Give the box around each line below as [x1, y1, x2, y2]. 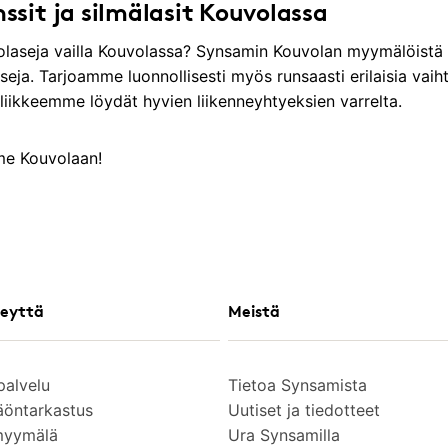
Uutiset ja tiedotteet [228, 400, 380, 420]
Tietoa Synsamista [228, 375, 367, 395]
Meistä [228, 301, 280, 321]
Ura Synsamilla [228, 425, 340, 445]
